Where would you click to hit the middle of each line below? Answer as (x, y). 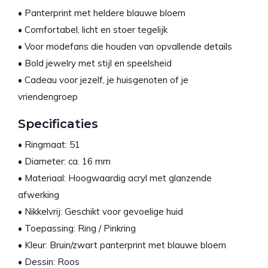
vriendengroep (48, 96)
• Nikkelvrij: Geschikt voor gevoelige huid (100, 211)
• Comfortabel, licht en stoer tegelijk (93, 29)
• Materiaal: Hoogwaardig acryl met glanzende (115, 178)
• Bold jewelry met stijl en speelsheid (95, 63)
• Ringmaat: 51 (49, 144)
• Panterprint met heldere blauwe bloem (102, 13)
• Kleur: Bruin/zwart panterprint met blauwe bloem (122, 245)
